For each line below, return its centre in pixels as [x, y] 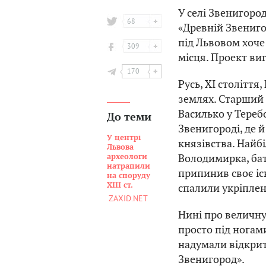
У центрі [124, 137]
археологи [127, 156]
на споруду [129, 175]
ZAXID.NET [128, 198]
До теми [129, 117]
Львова [120, 147]
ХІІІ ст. [120, 185]
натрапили [129, 166]
